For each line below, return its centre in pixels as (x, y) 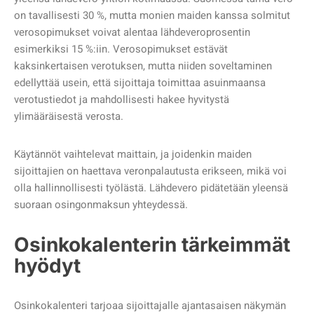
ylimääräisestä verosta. (70, 117)
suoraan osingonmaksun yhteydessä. (101, 205)
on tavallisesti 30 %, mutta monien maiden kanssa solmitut (152, 16)
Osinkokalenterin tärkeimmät (152, 245)
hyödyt (47, 266)
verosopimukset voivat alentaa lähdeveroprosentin (132, 33)
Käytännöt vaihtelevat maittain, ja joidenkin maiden (133, 155)
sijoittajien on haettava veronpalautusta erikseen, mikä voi (150, 171)
